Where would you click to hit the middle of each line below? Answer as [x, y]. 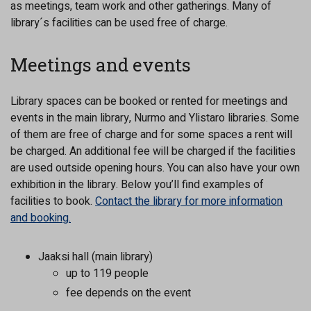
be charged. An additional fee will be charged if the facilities [153, 151]
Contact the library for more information [189, 201]
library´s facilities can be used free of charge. [119, 23]
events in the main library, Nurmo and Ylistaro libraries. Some [155, 118]
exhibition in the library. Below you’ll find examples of [137, 185]
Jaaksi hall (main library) [95, 257]
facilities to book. [53, 201]
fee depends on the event [128, 293]
